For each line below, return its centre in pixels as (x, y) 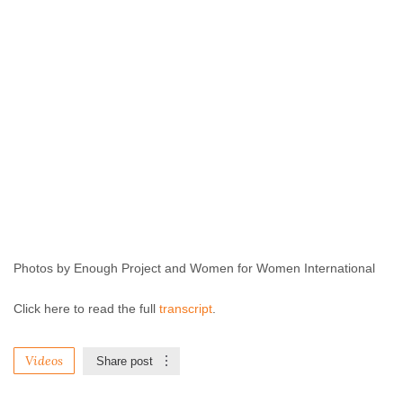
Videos (44, 361)
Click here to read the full (86, 309)
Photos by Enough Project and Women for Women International (194, 268)
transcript (186, 309)
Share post (125, 361)
